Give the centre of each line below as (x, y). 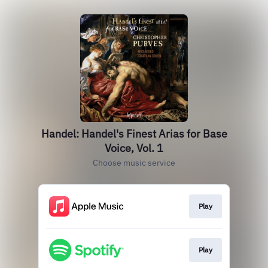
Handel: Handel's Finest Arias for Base (134, 134)
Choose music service (134, 163)
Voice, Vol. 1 (134, 148)
